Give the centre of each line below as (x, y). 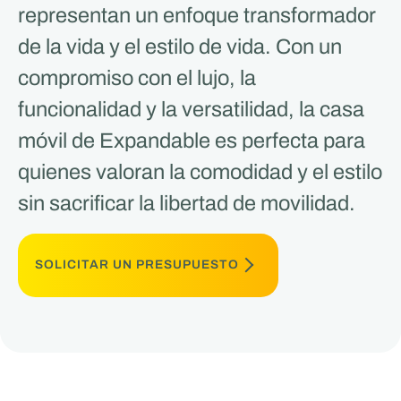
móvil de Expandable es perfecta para (191, 140)
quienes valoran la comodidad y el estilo (200, 171)
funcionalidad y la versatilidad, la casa (191, 109)
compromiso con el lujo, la (137, 77)
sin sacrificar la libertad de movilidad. (186, 203)
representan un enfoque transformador (196, 15)
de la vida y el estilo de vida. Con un (179, 46)
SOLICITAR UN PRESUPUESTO (137, 265)
